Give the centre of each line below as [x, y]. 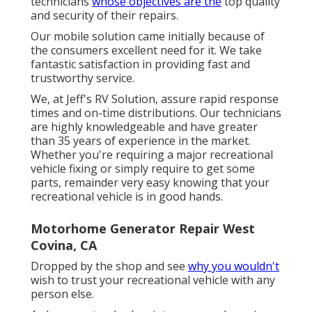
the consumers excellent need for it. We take [146, 50]
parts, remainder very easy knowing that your [150, 182]
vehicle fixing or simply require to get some [143, 168]
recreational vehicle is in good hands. [127, 196]
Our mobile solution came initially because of [148, 36]
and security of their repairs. [104, 15]
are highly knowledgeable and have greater [144, 126]
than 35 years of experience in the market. [141, 140]
